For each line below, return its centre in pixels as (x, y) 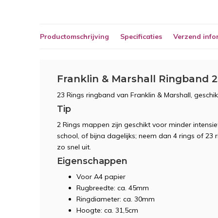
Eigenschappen (92, 161)
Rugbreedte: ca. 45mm (113, 188)
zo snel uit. (75, 147)
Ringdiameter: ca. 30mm (116, 199)
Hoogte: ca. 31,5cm (107, 210)
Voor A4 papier (101, 177)
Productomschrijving (74, 36)
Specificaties (141, 36)
